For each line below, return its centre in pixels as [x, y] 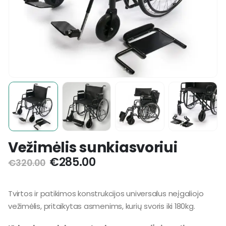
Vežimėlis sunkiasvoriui [93, 147]
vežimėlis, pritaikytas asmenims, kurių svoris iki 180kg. [102, 206]
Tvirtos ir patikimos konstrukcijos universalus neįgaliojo [106, 194]
